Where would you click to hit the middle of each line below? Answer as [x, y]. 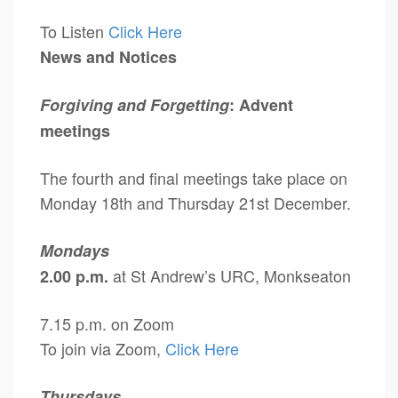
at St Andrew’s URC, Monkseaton [230, 275]
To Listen [74, 31]
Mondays [88, 251]
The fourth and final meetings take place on [194, 178]
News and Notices [111, 57]
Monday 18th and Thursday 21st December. [195, 203]
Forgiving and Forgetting [135, 105]
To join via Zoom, [103, 348]
